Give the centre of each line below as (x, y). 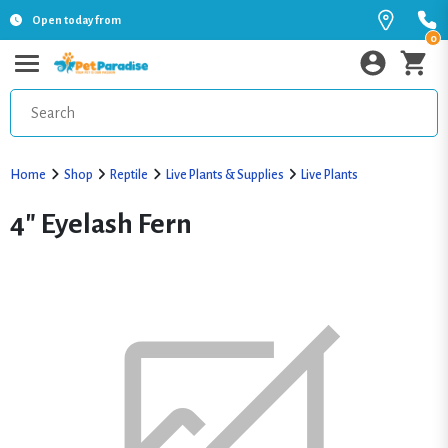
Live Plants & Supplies (224, 175)
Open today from (76, 20)
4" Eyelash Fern (101, 224)
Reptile (129, 175)
